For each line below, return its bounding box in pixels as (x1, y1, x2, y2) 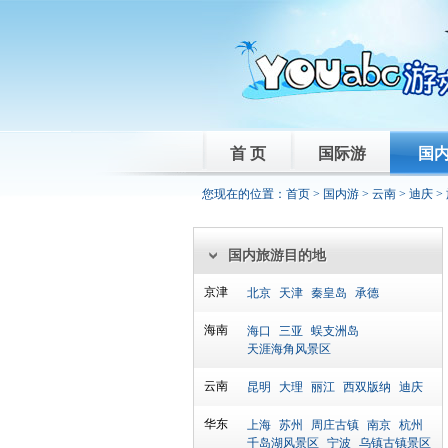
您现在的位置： (202, 187, 286, 201)
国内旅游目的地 (228, 248, 326, 263)
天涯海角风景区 (247, 342, 331, 356)
